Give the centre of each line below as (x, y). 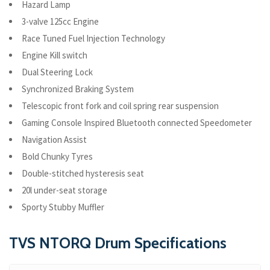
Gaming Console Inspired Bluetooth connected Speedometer (137, 123)
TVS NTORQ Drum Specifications (118, 243)
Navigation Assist (54, 140)
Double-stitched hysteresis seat (83, 174)
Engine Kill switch (55, 55)
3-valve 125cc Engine (60, 22)
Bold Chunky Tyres (57, 157)
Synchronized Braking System (78, 89)
